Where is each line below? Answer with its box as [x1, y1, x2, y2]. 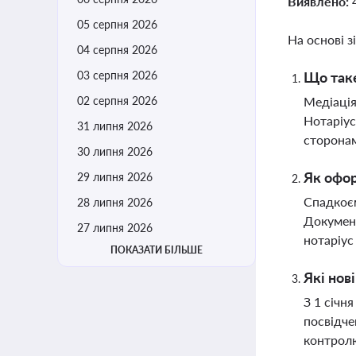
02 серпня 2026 [77, 94, 157, 107]
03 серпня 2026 [77, 68, 157, 82]
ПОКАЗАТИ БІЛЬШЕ [110, 244, 203, 256]
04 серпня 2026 [77, 43, 157, 56]
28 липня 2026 [77, 195, 153, 209]
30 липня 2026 [77, 145, 153, 158]
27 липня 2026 [77, 221, 153, 234]
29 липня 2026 [77, 170, 153, 184]
